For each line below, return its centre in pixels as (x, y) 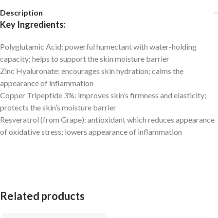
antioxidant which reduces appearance (151, 119)
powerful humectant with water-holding (131, 46)
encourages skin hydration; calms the (122, 71)
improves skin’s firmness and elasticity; (142, 95)
